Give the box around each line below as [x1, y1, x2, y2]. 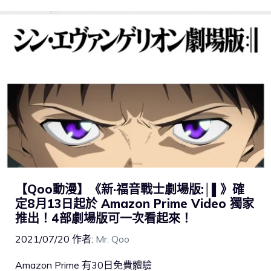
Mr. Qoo [96, 233, 129, 246]
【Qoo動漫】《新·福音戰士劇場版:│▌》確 [15, 181, 244, 197]
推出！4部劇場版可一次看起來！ [15, 211, 192, 226]
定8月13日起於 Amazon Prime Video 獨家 [15, 196, 254, 212]
